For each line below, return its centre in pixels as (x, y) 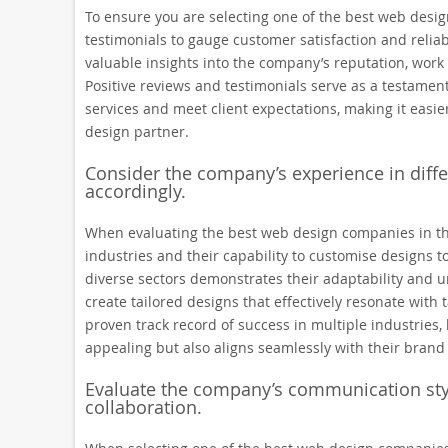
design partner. (136, 131)
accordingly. (135, 191)
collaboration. (143, 407)
